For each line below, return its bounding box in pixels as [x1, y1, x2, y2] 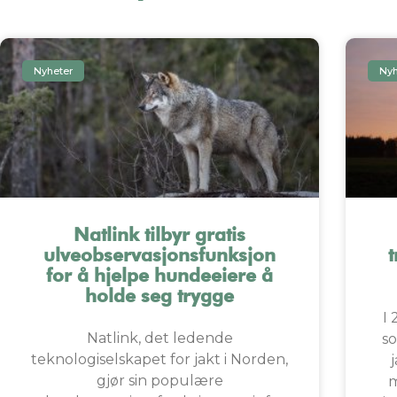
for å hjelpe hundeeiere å [46, 264, 273, 287]
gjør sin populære [96, 372, 223, 390]
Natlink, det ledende [86, 330, 233, 347]
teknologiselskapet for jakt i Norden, [31, 351, 288, 369]
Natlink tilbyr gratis [74, 223, 245, 246]
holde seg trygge [85, 284, 234, 307]
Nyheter [34, 64, 74, 77]
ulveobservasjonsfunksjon [43, 244, 276, 267]
